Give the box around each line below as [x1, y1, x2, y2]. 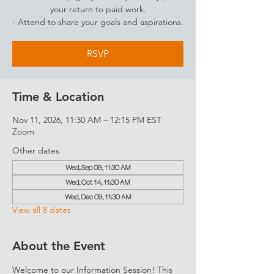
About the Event [12, 239, 105, 253]
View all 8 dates [12, 204, 71, 215]
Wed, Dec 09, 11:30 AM [64, 191, 131, 202]
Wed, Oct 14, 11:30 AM [65, 177, 130, 187]
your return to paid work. [50, 4, 146, 15]
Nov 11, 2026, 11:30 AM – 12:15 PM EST [12, 114, 161, 125]
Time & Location [12, 89, 104, 104]
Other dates [12, 145, 59, 156]
